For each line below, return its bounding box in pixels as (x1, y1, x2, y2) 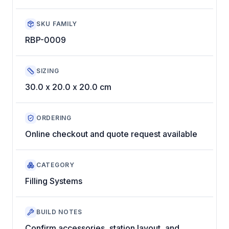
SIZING (36, 67, 59, 75)
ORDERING (36, 114, 72, 122)
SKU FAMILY (36, 20, 78, 28)
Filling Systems (25, 175, 82, 186)
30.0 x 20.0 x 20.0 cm (25, 81, 111, 92)
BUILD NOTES (36, 208, 82, 216)
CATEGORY (36, 161, 75, 169)
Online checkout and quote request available (25, 128, 197, 139)
